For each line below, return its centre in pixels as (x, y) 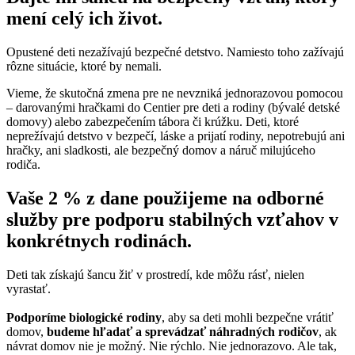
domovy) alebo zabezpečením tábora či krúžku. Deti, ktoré (153, 122)
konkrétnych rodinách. (99, 241)
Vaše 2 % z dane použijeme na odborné (165, 198)
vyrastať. (30, 288)
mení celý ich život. (84, 19)
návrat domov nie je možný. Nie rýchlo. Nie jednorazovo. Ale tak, (172, 345)
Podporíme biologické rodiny (84, 317)
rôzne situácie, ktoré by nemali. (84, 67)
